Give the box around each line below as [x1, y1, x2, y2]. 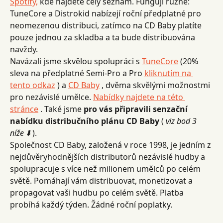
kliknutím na [144, 68, 193, 79]
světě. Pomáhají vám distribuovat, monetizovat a [10, 175, 195, 186]
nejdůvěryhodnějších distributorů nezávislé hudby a [10, 151, 207, 162]
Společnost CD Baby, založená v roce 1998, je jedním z [10, 139, 213, 150]
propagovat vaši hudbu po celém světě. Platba [10, 187, 186, 198]
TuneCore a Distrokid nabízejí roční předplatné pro [10, 8, 203, 19]
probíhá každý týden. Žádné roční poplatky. [10, 199, 172, 210]
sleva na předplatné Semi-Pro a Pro [10, 68, 144, 79]
